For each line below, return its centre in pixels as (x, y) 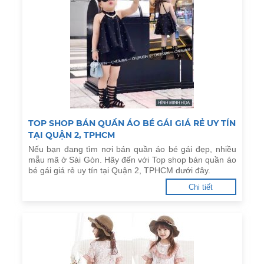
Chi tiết (201, 187)
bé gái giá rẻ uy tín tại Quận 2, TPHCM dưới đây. (119, 170)
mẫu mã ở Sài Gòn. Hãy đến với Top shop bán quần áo (132, 160)
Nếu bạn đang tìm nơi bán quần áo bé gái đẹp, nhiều (132, 149)
